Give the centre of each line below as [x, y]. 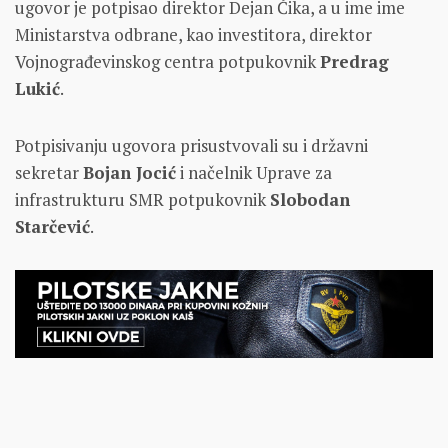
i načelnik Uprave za [254, 172]
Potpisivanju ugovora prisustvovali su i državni [191, 145]
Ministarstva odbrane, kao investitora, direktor [193, 34]
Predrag [354, 61]
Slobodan [310, 199]
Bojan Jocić [129, 172]
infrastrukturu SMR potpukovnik [142, 199]
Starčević [52, 226]
